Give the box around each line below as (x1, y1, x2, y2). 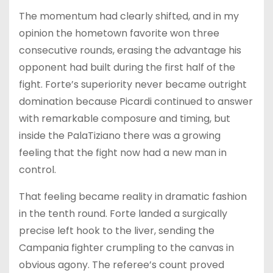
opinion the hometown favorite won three (19, 26, 219, 40)
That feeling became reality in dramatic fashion (19, 189, 247, 204)
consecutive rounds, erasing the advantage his (19, 43, 241, 57)
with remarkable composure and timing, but (19, 111, 230, 126)
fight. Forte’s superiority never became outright (19, 77, 247, 91)
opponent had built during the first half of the (19, 60, 235, 74)
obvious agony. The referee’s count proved (19, 257, 224, 272)
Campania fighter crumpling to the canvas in (19, 240, 234, 255)
